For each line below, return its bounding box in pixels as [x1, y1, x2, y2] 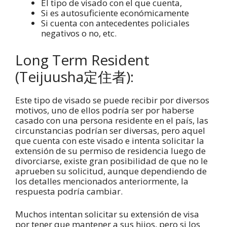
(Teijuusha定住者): [15, 66, 134, 86]
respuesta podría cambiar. [15, 185, 123, 197]
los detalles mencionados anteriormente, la [15, 175, 188, 187]
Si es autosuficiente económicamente [41, 7, 191, 19]
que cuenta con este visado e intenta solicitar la [15, 134, 204, 146]
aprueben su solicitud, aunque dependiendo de [15, 165, 207, 177]
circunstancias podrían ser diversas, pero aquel [15, 124, 205, 136]
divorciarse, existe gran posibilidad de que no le [15, 155, 208, 167]
